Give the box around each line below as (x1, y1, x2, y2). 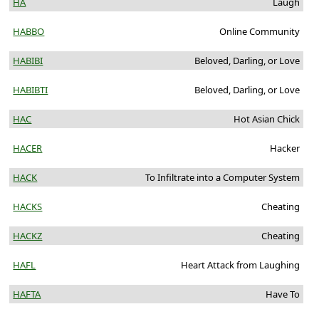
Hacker (269, 142, 300, 155)
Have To (265, 288, 300, 301)
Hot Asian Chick (233, 113, 300, 126)
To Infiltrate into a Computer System (145, 171, 300, 184)
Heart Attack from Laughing (180, 258, 300, 272)
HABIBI (13, 54, 43, 68)
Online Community (219, 25, 300, 38)
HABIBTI (13, 83, 48, 97)
